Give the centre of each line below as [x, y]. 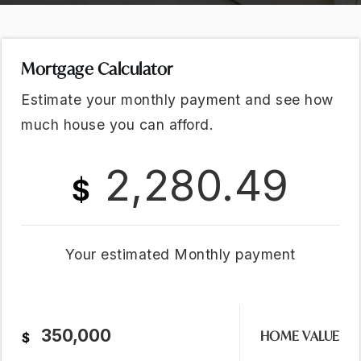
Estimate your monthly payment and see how [177, 100]
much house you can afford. [118, 124]
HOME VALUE [300, 336]
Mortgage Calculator [97, 69]
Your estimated [120, 254]
